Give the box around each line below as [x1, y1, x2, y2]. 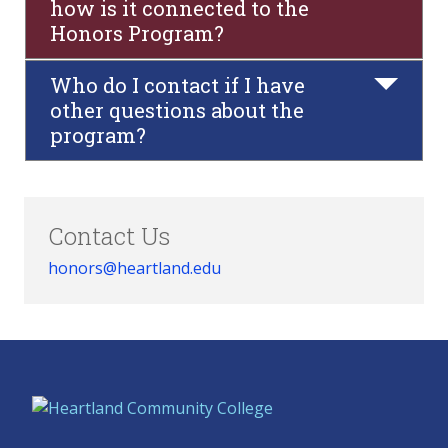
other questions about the [50, 97, 304, 123]
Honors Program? [50, 20, 224, 46]
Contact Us [48, 220, 170, 252]
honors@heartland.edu [48, 257, 221, 279]
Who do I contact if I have [50, 72, 305, 98]
